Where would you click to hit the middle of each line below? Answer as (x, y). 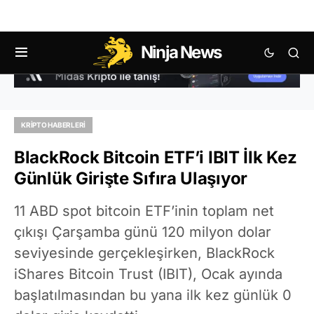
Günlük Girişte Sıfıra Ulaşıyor (131, 178)
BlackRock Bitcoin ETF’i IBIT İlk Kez (156, 157)
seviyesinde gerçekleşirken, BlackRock (144, 253)
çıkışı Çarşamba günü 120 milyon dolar (143, 232)
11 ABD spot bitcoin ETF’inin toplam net (144, 211)
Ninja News (181, 52)
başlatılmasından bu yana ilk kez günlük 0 (153, 295)
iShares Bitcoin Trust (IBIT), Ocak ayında (148, 274)
